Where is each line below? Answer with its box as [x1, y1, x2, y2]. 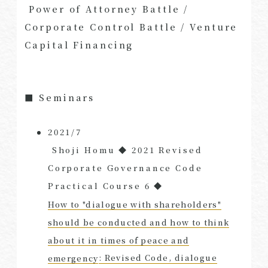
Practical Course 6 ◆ [47, 180, 164, 192]
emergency [47, 252, 99, 264]
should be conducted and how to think [47, 216, 230, 228]
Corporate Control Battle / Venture [25, 20, 238, 33]
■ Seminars [25, 90, 95, 103]
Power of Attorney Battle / [29, 2, 189, 16]
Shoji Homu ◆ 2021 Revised [51, 144, 203, 156]
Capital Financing [25, 38, 134, 51]
